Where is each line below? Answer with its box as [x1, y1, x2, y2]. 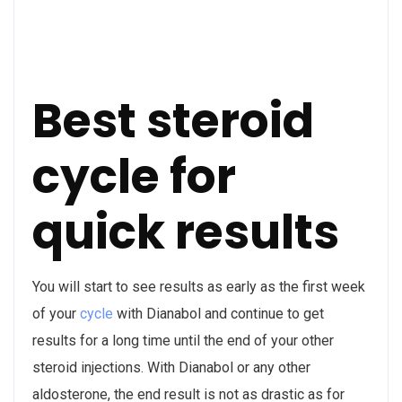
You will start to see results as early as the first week [32, 277, 365, 295]
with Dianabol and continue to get [113, 304, 324, 322]
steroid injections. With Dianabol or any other [32, 358, 310, 376]
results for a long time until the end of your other [32, 331, 334, 349]
